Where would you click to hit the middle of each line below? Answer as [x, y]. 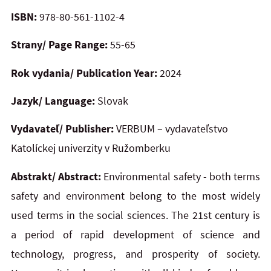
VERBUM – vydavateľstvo [171, 129]
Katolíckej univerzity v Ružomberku [91, 148]
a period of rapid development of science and [135, 234]
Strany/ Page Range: [60, 45]
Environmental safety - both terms [182, 176]
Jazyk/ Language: [53, 100]
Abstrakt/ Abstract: [57, 176]
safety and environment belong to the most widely [135, 195]
